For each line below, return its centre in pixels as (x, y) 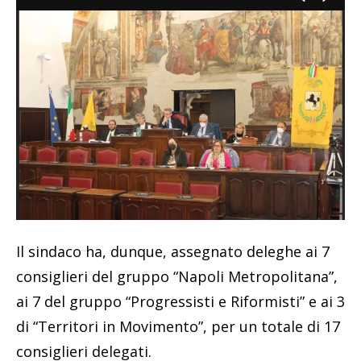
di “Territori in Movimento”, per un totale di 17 (178, 327)
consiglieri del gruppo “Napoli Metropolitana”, (177, 277)
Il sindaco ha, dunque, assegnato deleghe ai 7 (173, 252)
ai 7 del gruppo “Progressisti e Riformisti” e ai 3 (180, 302)
